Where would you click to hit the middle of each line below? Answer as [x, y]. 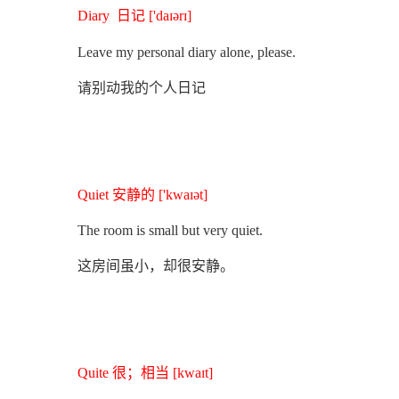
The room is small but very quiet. [170, 230]
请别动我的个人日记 [142, 87]
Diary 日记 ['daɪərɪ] [134, 16]
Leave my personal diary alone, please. [187, 52]
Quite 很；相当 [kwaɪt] [145, 373]
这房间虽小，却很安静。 [156, 265]
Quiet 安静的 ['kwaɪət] [142, 195]
